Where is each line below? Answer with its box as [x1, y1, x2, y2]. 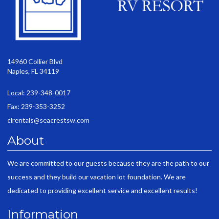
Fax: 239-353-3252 [7, 102, 65, 110]
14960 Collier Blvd [7, 57, 63, 66]
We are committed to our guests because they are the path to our [7, 159, 209, 168]
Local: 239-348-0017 [7, 88, 70, 97]
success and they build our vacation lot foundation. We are [7, 173, 186, 181]
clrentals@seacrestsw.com [7, 115, 89, 124]
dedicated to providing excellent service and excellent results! [7, 186, 197, 195]
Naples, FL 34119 [7, 66, 59, 75]
